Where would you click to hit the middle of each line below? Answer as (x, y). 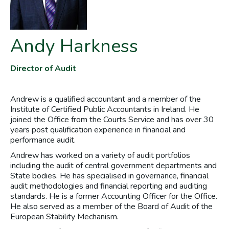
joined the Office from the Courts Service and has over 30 (112, 120)
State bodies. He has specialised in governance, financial (109, 176)
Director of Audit (43, 69)
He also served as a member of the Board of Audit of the (111, 207)
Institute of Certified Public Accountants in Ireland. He (105, 110)
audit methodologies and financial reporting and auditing (109, 186)
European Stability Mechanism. (64, 217)
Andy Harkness (74, 47)
